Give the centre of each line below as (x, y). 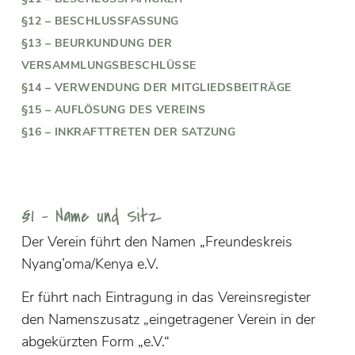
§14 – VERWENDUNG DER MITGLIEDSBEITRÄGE (156, 88)
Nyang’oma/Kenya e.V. (90, 264)
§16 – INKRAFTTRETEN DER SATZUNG (128, 132)
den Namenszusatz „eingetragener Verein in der (168, 320)
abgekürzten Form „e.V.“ (95, 342)
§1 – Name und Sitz (91, 217)
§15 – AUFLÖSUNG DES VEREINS (113, 110)
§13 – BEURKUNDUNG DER (97, 44)
